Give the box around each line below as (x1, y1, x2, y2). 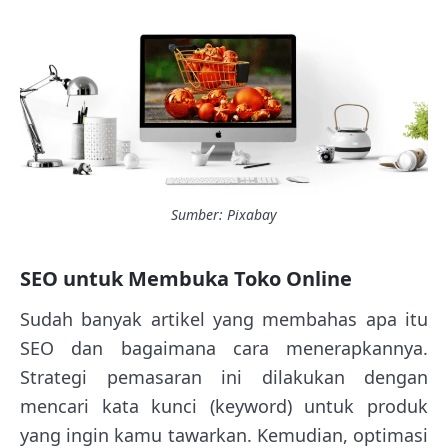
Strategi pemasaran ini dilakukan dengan (20, 365, 428, 390)
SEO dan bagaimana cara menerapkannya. (20, 336, 428, 361)
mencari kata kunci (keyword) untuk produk (20, 394, 428, 419)
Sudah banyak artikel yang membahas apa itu (20, 307, 428, 332)
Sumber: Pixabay (171, 205, 277, 225)
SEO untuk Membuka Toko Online (20, 265, 352, 293)
